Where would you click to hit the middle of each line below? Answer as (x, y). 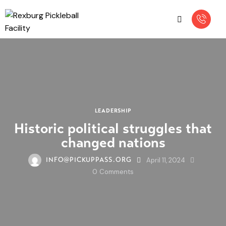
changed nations (113, 142)
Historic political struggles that (113, 128)
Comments (116, 172)
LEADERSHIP (113, 110)
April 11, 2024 (165, 160)
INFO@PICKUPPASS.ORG (89, 160)
